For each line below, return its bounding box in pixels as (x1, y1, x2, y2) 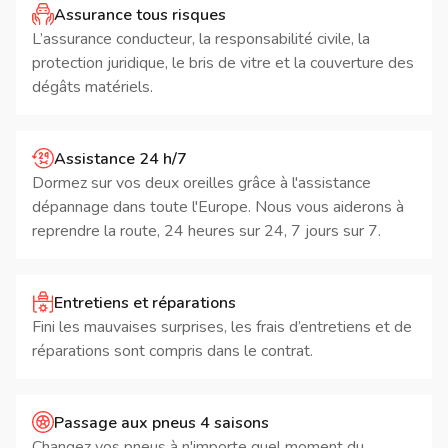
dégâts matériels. (32, 76, 153, 99)
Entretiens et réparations (54, 292, 236, 315)
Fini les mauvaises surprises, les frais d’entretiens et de (32, 316, 412, 339)
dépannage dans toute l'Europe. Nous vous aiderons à (32, 196, 404, 219)
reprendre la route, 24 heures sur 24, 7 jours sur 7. (32, 220, 381, 243)
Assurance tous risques (54, 4, 226, 27)
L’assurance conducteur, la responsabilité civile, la (32, 28, 370, 51)
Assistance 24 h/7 (54, 148, 187, 171)
